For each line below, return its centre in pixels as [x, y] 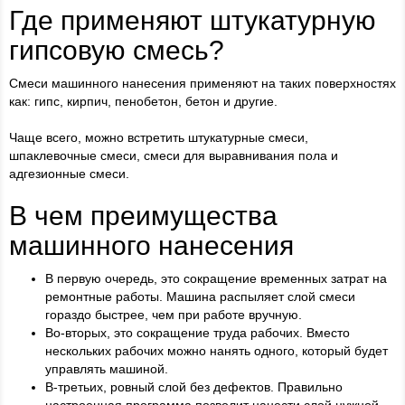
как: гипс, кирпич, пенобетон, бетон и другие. [143, 102]
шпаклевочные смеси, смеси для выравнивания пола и [174, 156]
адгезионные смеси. [69, 174]
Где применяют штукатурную [193, 21]
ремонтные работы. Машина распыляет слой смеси [200, 297]
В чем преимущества [143, 216]
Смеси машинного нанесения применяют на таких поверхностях [202, 84]
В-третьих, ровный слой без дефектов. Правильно [194, 387]
